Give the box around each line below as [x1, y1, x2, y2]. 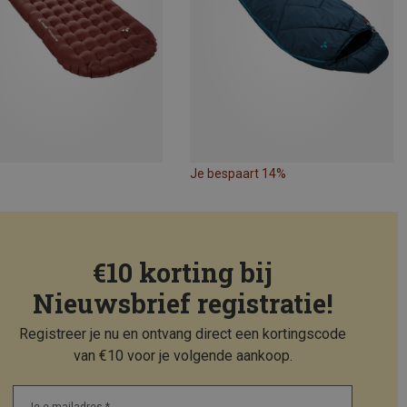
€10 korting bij [93, 255, 273, 291]
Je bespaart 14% [189, 166, 286, 182]
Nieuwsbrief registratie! [33, 286, 333, 322]
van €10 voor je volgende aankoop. [73, 347, 293, 365]
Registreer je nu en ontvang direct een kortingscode [19, 325, 346, 343]
